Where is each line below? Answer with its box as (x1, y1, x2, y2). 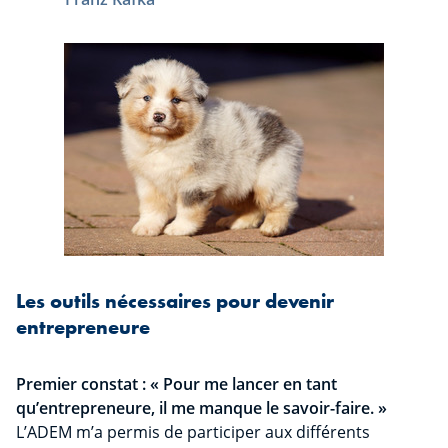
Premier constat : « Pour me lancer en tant (16, 373, 337, 396)
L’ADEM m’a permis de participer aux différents (16, 421, 370, 444)
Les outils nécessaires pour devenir (16, 288, 334, 315)
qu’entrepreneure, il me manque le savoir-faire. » (16, 397, 387, 420)
